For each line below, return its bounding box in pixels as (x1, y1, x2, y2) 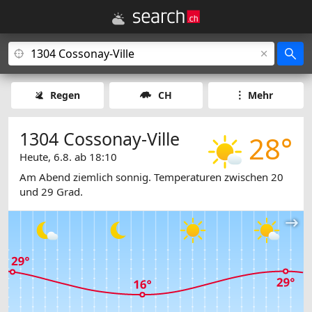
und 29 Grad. (19, 185, 83, 199)
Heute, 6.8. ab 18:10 (19, 150, 117, 164)
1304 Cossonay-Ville (19, 127, 180, 150)
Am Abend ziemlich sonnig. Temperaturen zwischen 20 (19, 170, 283, 185)
